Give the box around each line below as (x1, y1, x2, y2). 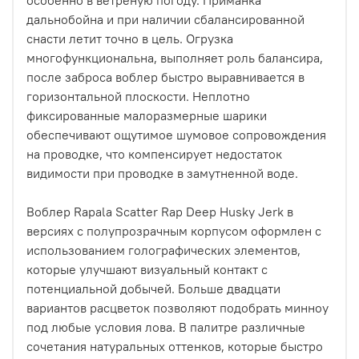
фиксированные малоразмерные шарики (26, 107, 267, 123)
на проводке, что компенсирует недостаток (26, 145, 282, 162)
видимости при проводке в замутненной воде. (26, 164, 298, 181)
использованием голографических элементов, (26, 241, 301, 258)
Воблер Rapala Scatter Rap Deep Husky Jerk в (26, 203, 293, 220)
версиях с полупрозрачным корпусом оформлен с (26, 222, 321, 239)
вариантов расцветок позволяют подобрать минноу (26, 299, 329, 316)
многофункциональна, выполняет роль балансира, (26, 49, 323, 66)
